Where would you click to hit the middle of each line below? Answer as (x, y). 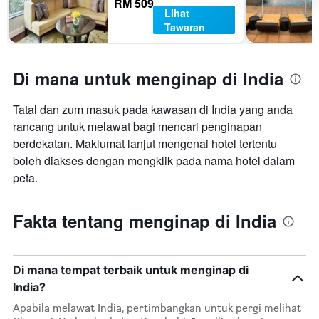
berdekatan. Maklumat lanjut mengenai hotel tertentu (145, 144)
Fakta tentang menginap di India (145, 221)
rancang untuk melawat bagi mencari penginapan (137, 127)
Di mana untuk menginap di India (148, 79)
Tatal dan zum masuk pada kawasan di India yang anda (153, 110)
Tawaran (184, 27)
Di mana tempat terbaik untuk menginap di (131, 270)
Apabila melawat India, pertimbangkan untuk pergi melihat (157, 308)
